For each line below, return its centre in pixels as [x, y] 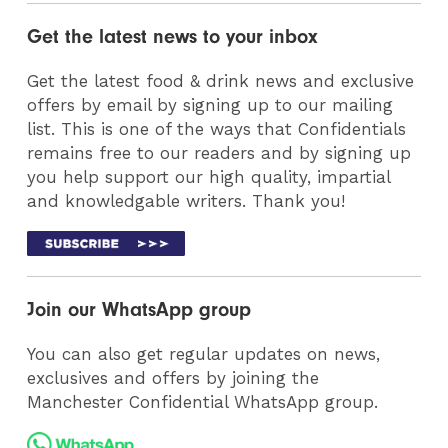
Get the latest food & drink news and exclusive [221, 81]
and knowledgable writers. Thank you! [186, 201]
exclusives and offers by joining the [173, 378]
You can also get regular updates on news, [204, 354]
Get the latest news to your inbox [173, 37]
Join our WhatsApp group [139, 310]
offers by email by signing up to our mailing [210, 105]
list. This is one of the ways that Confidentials [217, 129]
